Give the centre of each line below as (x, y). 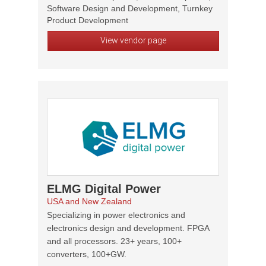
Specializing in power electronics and (116, 215)
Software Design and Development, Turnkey (130, 8)
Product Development (88, 20)
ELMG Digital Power (104, 189)
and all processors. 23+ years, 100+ (114, 241)
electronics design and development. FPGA (128, 228)
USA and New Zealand (89, 201)
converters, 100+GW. (87, 254)
